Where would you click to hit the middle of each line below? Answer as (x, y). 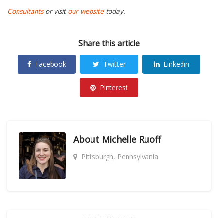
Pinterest (114, 87)
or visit (55, 11)
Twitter (114, 64)
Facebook (51, 64)
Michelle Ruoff (131, 139)
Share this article (109, 43)
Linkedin (176, 64)
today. (114, 11)
